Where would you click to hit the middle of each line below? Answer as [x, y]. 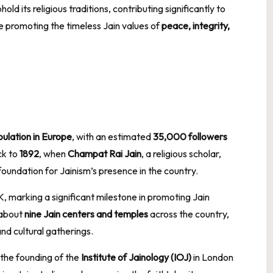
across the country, [189, 214]
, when [53, 153]
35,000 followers [190, 136]
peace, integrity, [196, 25]
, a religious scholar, [181, 153]
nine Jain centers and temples [86, 214]
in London [212, 257]
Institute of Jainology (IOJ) [136, 257]
